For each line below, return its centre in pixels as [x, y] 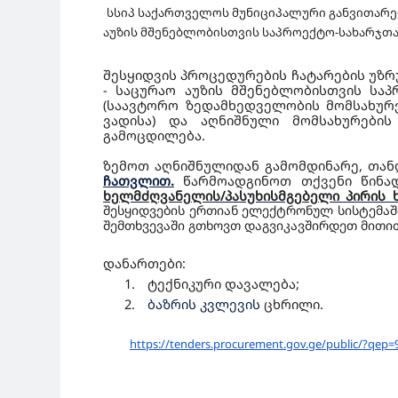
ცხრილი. [294, 304]
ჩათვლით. [139, 180]
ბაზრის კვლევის [206, 304]
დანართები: [144, 263]
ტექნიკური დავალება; [223, 283]
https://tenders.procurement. [208, 344]
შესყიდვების [146, 210]
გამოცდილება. [154, 135]
